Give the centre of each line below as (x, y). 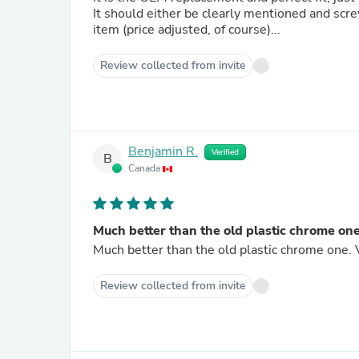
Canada (145, 168)
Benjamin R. (163, 152)
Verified (225, 152)
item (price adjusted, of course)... (187, 30)
